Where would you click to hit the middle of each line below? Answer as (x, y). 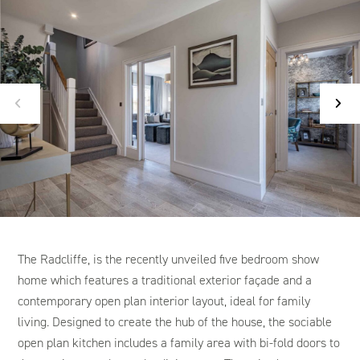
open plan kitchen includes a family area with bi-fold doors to (179, 342)
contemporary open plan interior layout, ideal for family (164, 301)
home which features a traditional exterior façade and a (165, 280)
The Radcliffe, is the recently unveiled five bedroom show (169, 259)
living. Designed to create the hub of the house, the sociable (175, 321)
